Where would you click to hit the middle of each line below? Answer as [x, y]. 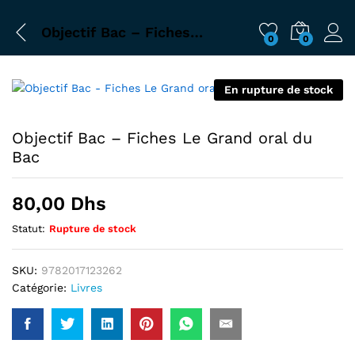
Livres [86, 288]
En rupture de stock [279, 90]
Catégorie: [41, 288]
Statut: [29, 229]
